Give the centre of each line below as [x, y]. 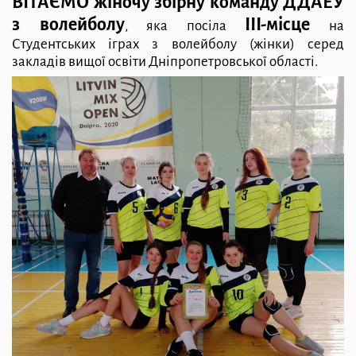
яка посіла [196, 25]
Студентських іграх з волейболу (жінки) [160, 44]
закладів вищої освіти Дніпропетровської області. [165, 61]
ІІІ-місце [278, 24]
